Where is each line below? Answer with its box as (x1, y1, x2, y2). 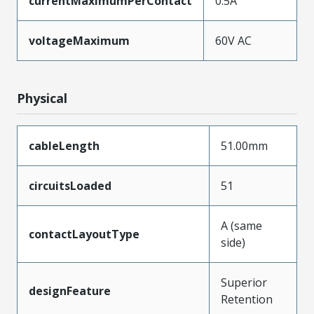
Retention (221, 292, 273, 307)
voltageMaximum (29, 33, 130, 48)
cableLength (29, 138, 100, 153)
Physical (17, 90, 67, 107)
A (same (221, 218, 262, 233)
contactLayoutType (29, 226, 139, 242)
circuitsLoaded (29, 178, 111, 193)
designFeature (29, 283, 111, 299)
